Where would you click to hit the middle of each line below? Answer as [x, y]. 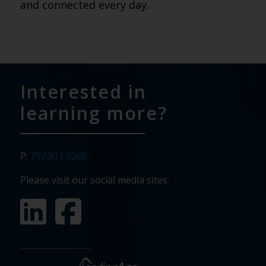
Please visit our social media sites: [94, 180]
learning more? [94, 113]
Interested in [83, 92]
